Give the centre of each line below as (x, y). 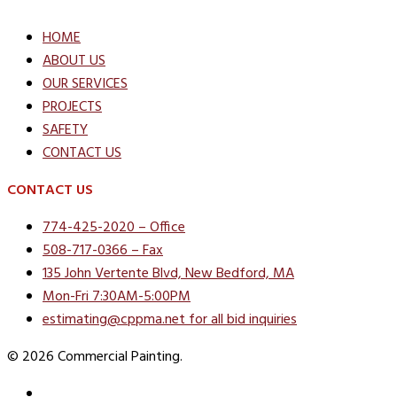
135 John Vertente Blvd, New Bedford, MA (168, 274)
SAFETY (65, 131)
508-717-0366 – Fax (103, 251)
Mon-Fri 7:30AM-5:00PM (117, 297)
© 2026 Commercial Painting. (95, 358)
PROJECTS (72, 108)
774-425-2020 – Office (114, 228)
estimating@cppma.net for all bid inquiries (170, 320)
